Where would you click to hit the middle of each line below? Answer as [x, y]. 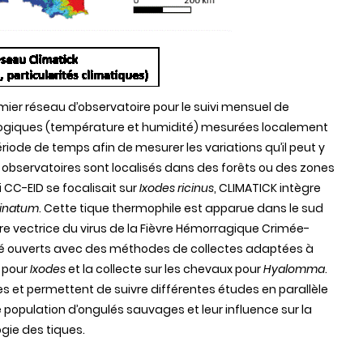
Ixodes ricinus [177, 188]
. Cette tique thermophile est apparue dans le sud [181, 208]
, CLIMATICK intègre [267, 188]
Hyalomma [294, 269]
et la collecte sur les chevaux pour [164, 269]
